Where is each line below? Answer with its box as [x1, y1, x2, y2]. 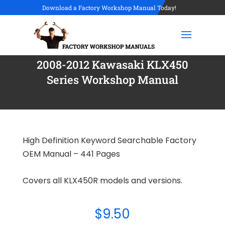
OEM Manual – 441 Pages [22, 148, 120, 160]
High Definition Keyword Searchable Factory [22, 135, 196, 146]
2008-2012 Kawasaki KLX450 [36, 57, 188, 72]
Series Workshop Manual [46, 72, 178, 87]
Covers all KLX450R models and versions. [22, 175, 182, 186]
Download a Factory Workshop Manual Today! [42, 4, 176, 12]
